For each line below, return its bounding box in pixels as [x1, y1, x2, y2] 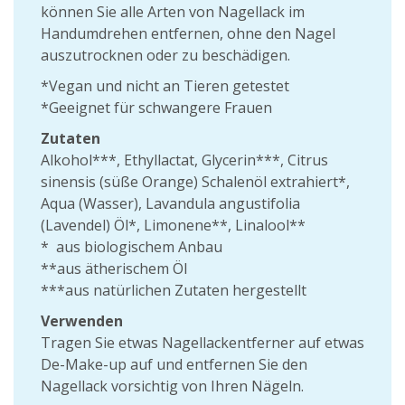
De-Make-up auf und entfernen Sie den [41, 354, 307, 374]
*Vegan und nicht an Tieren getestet [41, 76, 289, 96]
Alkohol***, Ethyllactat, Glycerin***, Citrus [41, 150, 328, 170]
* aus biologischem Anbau [41, 237, 222, 257]
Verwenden [41, 311, 123, 331]
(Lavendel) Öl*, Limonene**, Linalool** [41, 215, 306, 235]
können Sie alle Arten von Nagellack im [41, 2, 305, 22]
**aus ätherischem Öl [41, 259, 187, 278]
